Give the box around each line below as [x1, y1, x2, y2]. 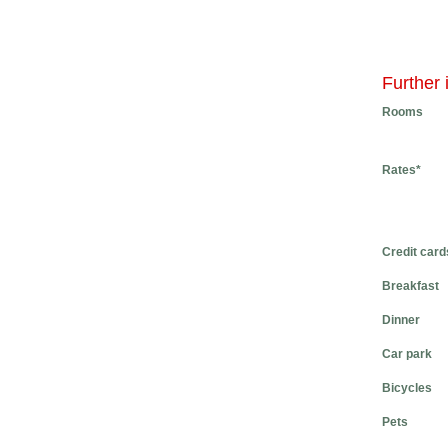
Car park [382, 347, 432, 361]
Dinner [382, 313, 420, 327]
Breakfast [382, 279, 439, 293]
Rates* [382, 163, 421, 177]
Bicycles [382, 381, 432, 395]
